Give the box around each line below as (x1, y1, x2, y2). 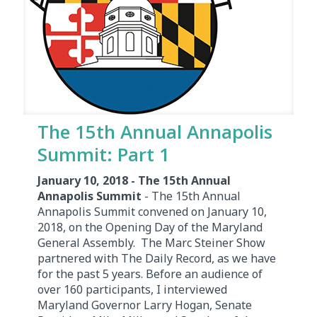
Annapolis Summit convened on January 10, (38, 204, 267, 220)
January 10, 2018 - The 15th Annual (38, 173, 231, 189)
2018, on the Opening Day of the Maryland (38, 219, 263, 236)
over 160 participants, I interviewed (38, 282, 227, 298)
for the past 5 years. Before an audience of (38, 266, 263, 282)
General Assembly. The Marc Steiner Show (38, 235, 265, 251)
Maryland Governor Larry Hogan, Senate (38, 297, 252, 313)
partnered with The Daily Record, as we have (38, 250, 276, 267)
